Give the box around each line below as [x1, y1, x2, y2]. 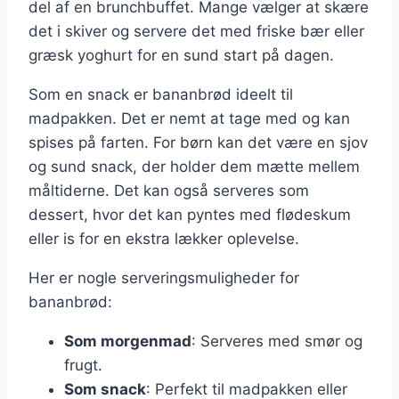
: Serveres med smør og [191, 332, 362, 351]
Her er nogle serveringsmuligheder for [28, 269, 299, 288]
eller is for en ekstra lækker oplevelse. [28, 230, 299, 248]
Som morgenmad [64, 332, 191, 351]
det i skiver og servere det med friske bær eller [28, 22, 364, 41]
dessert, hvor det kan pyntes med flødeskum [28, 206, 351, 224]
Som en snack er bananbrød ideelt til [28, 85, 293, 104]
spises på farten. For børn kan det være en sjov [28, 134, 368, 152]
